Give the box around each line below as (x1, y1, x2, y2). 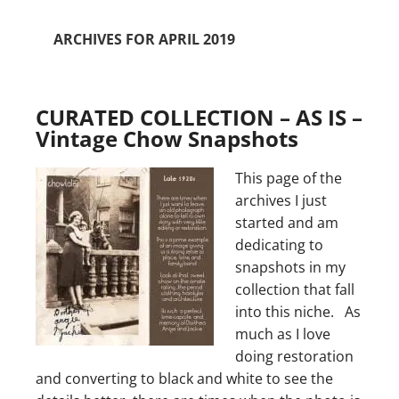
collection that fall (235, 280, 354, 299)
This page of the (235, 168, 342, 188)
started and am (235, 213, 338, 232)
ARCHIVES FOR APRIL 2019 (53, 29, 235, 49)
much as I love (235, 324, 330, 344)
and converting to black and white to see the (36, 369, 333, 388)
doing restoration (235, 346, 354, 366)
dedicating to (235, 235, 323, 255)
